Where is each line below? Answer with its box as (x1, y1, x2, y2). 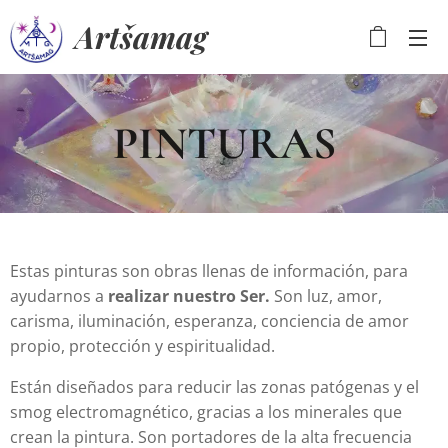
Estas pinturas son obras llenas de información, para (10, 260, 408, 282)
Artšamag (75, 16, 207, 57)
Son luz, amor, (270, 285, 382, 307)
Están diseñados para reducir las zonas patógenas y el (10, 376, 419, 398)
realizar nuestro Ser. (108, 285, 270, 307)
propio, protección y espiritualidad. (10, 335, 275, 357)
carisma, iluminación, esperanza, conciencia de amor (10, 310, 409, 332)
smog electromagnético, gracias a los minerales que (10, 401, 402, 423)
